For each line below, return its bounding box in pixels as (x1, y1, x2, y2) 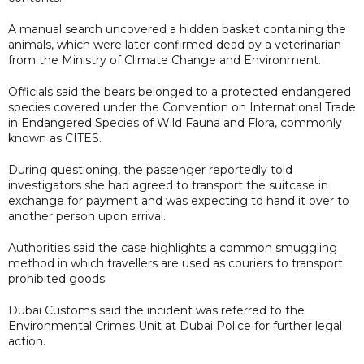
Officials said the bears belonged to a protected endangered (8, 84, 351, 99)
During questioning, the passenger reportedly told (8, 162, 292, 177)
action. (8, 333, 45, 349)
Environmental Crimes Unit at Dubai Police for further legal (8, 318, 342, 333)
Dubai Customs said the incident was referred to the (8, 302, 305, 318)
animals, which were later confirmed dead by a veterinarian (8, 37, 341, 52)
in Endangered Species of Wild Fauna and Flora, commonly (8, 115, 342, 130)
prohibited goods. (8, 271, 107, 286)
